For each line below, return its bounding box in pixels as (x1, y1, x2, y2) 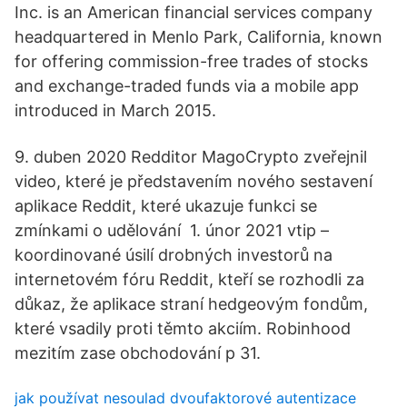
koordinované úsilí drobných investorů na (15, 245, 333, 264)
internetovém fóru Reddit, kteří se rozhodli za (15, 270, 364, 289)
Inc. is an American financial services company (15, 3, 372, 22)
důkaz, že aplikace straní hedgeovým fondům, (15, 294, 368, 313)
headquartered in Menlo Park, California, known (15, 27, 382, 46)
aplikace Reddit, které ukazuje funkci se (15, 196, 317, 215)
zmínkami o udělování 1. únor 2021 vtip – (15, 221, 329, 240)
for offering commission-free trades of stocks (15, 52, 368, 71)
